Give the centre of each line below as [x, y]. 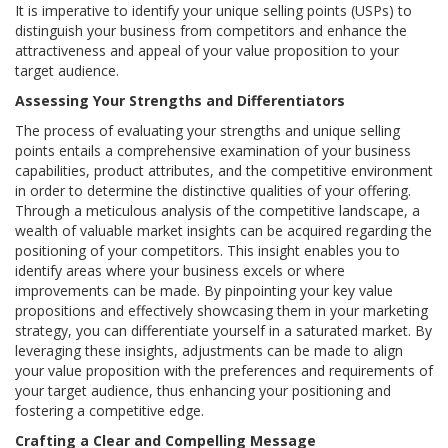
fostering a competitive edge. [109, 411]
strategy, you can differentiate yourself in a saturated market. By [223, 331]
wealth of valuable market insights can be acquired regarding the [223, 231]
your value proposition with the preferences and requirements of [224, 371]
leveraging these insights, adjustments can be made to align [209, 351]
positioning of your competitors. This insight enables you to [207, 251]
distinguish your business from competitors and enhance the [211, 31]
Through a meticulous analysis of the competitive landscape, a [217, 211]
